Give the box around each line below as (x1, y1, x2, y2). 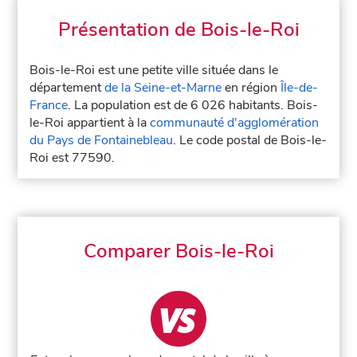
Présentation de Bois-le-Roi (57, 17, 300, 42)
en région (222, 79, 281, 96)
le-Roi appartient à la (29, 114, 151, 131)
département (29, 79, 105, 96)
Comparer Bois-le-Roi (83, 238, 274, 264)
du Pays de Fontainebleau (29, 131, 174, 149)
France (29, 96, 69, 114)
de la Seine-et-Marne (104, 79, 222, 96)
